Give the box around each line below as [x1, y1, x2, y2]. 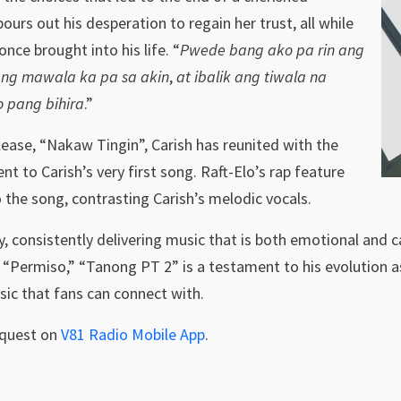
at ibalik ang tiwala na [176, 66, 327, 87]
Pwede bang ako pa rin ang [180, 39, 364, 60]
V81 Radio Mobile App [61, 324, 205, 345]
